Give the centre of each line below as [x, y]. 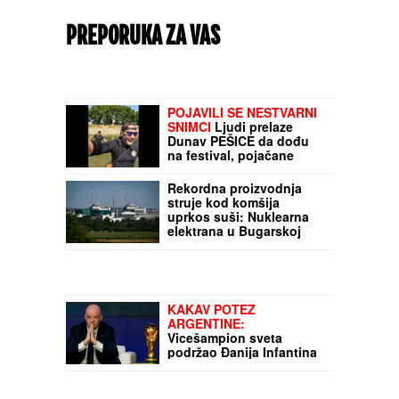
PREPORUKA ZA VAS [143, 37]
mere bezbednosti [222, 368]
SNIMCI [189, 326]
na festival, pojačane [231, 354]
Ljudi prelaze [252, 326]
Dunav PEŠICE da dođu [238, 340]
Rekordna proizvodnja [235, 387]
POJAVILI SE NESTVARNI [242, 311]
